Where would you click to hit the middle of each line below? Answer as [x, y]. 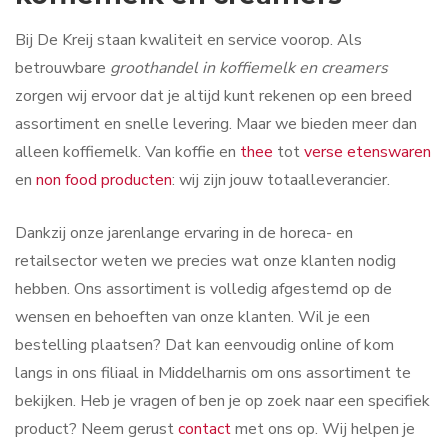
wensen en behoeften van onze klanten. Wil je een [192, 317]
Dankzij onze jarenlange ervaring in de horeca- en [184, 233]
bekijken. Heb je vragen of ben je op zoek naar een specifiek [222, 401]
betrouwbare [62, 67]
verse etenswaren [367, 151]
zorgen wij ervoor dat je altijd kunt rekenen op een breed [213, 95]
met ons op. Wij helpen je [323, 429]
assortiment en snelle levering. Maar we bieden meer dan [216, 123]
